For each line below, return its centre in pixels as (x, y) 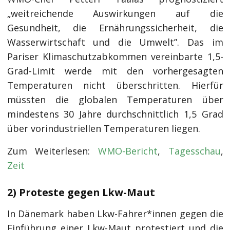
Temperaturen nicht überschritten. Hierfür (115, 85)
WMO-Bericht (128, 151)
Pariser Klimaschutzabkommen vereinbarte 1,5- (115, 57)
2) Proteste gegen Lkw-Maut (81, 193)
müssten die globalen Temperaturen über (115, 100)
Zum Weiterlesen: (52, 151)
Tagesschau (194, 151)
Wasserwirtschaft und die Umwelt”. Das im (115, 42)
